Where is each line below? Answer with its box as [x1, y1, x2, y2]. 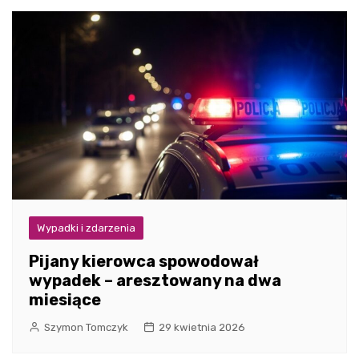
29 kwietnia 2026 [159, 321, 245, 334]
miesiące [29, 290, 101, 310]
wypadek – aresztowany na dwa [29, 271, 281, 291]
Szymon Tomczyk [44, 321, 128, 334]
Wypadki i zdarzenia [37, 222, 135, 235]
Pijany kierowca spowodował [29, 252, 259, 272]
